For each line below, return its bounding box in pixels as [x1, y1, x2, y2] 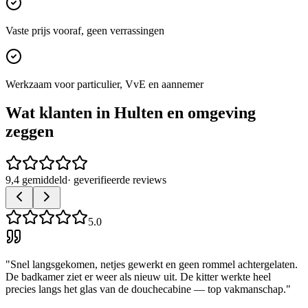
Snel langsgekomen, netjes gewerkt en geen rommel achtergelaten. [10, 258, 298, 271]
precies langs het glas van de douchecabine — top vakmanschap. [5, 283, 286, 296]
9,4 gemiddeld [5, 174, 67, 186]
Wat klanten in [5, 104, 114, 122]
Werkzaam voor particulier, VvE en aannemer [5, 78, 203, 90]
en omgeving [163, 104, 256, 122]
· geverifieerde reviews [67, 174, 166, 186]
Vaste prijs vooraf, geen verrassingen [5, 24, 164, 36]
